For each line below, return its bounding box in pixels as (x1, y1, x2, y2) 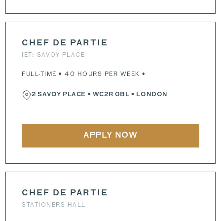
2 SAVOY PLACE (32, 92, 86, 98)
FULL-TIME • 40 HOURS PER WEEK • (22, 70, 146, 78)
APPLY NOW (83, 132, 138, 140)
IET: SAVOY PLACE (22, 50, 85, 59)
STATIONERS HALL (22, 200, 86, 209)
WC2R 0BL (92, 92, 130, 98)
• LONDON (129, 92, 168, 98)
